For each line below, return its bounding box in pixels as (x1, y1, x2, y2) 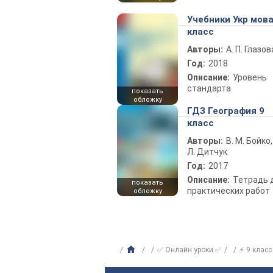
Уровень (233, 73, 267, 83)
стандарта (187, 83, 231, 94)
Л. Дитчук (187, 147, 227, 157)
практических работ (187, 186, 270, 196)
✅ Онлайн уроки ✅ (157, 246, 221, 255)
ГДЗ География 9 (187, 105, 264, 117)
